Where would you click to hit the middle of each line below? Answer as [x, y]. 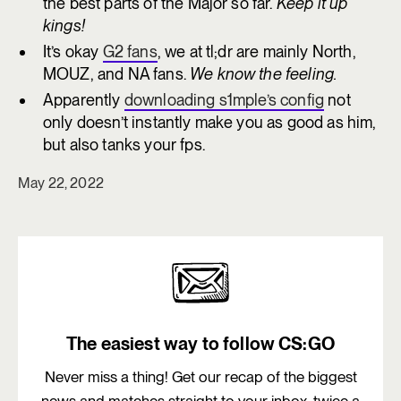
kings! [64, 26]
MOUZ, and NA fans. [117, 74]
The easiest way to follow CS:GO [200, 344]
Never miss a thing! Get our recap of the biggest [200, 377]
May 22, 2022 [61, 183]
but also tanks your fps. [124, 145]
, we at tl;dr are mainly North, [256, 51]
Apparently [84, 100]
